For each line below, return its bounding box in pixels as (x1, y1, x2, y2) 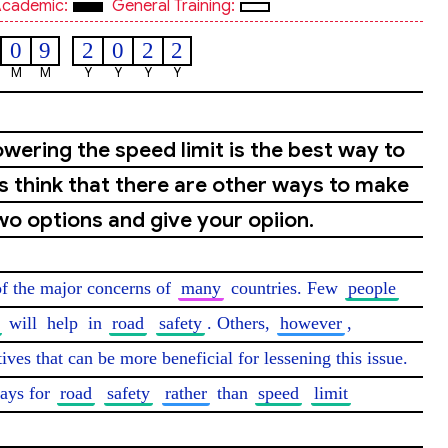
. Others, (207, 313, 275, 333)
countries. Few (226, 278, 343, 298)
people (348, 278, 396, 298)
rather (165, 383, 207, 403)
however (280, 313, 342, 333)
